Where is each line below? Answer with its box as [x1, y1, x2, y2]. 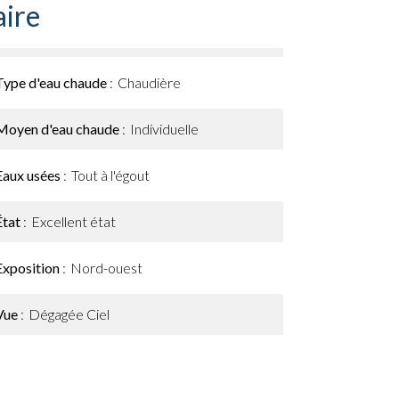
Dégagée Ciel [28, 305, 110, 322]
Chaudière [118, 74, 181, 91]
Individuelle [130, 120, 199, 137]
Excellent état [31, 213, 116, 230]
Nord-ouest [70, 259, 142, 276]
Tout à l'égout [71, 167, 150, 183]
